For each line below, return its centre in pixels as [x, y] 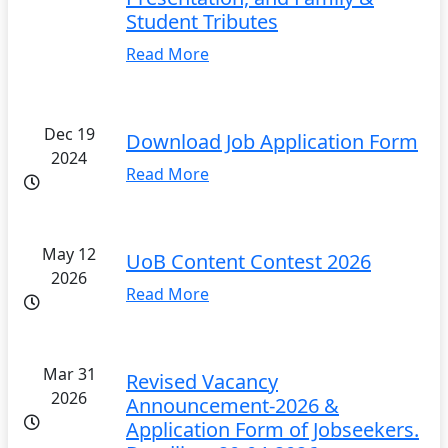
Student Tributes [202, 21]
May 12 [69, 253]
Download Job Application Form [272, 141]
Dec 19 [69, 133]
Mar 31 [69, 373]
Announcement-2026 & [232, 405]
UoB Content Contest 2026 [248, 261]
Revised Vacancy [202, 381]
